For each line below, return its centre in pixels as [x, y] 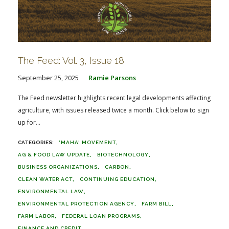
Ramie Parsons [112, 78]
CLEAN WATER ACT [45, 179]
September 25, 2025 [48, 78]
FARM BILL [157, 204]
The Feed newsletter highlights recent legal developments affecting [114, 98]
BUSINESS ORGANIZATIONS [58, 167]
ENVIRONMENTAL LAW [51, 191]
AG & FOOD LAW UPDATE [54, 155]
